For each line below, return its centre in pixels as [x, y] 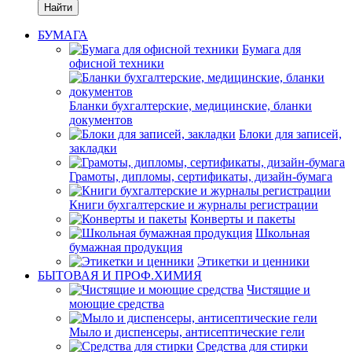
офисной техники [117, 63]
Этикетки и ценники [253, 261]
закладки [93, 148]
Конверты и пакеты [243, 219]
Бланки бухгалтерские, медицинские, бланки [191, 106]
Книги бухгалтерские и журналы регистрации [194, 205]
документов [101, 120]
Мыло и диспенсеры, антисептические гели [187, 332]
